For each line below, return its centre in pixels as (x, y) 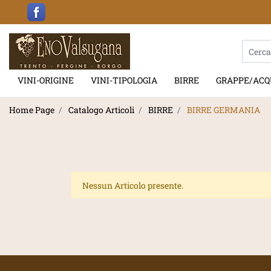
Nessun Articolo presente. (132, 185)
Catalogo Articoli (101, 109)
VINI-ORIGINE (46, 80)
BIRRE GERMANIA (224, 109)
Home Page (32, 109)
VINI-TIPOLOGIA (124, 80)
